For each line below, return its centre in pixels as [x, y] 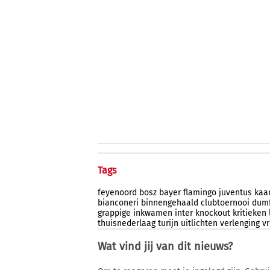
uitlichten [199, 223]
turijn [168, 223]
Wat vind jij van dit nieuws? [165, 246]
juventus [235, 192]
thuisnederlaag [127, 223]
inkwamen [153, 213]
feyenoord [117, 192]
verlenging [240, 223]
